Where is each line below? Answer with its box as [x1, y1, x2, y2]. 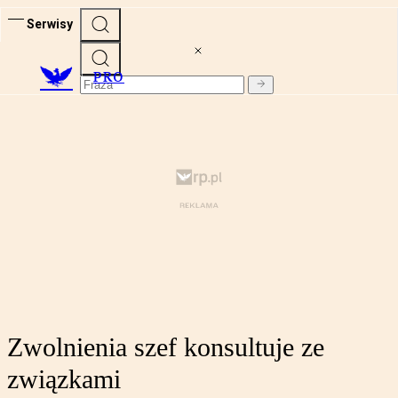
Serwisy [27, 16, 73, 31]
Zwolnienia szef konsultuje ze [7, 332, 324, 362]
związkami [7, 364, 121, 394]
